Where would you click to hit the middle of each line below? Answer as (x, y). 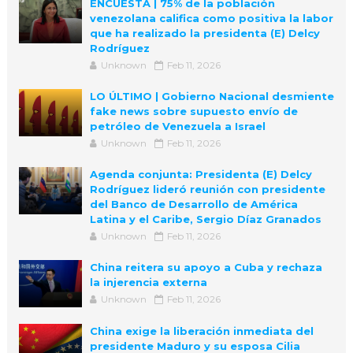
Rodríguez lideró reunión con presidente (207, 189)
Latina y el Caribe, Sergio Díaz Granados (205, 219)
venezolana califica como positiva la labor (211, 18)
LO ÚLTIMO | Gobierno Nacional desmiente (212, 96)
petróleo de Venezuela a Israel (177, 126)
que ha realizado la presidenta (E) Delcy (204, 33)
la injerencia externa (148, 282)
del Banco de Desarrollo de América (193, 204)
